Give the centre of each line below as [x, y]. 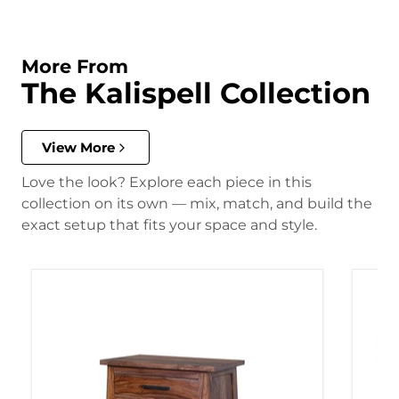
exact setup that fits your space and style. [169, 225]
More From [75, 66]
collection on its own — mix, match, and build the [197, 204]
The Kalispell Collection [196, 93]
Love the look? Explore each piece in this [167, 183]
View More [78, 148]
